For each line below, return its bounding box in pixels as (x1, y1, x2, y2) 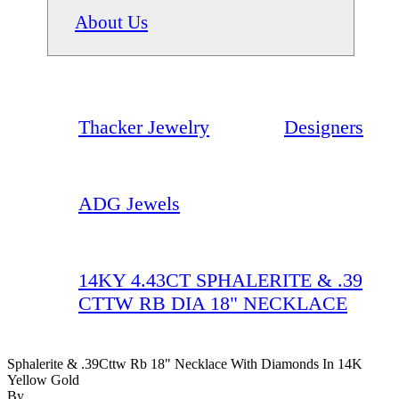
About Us (75, 11, 148, 32)
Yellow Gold (7, 371, 79, 387)
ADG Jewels (78, 191, 180, 215)
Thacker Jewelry (78, 115, 209, 138)
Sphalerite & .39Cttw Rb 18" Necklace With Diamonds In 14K (7, 355, 362, 371)
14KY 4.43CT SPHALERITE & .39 (78, 268, 362, 291)
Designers (284, 115, 363, 138)
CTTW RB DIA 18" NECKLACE (78, 291, 347, 314)
